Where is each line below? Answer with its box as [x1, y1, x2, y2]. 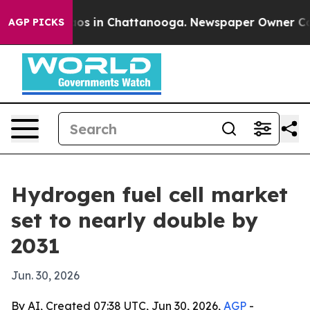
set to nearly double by [11, 207, 258, 233]
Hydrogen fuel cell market [11, 181, 288, 208]
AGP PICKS [8, 16, 64, 28]
